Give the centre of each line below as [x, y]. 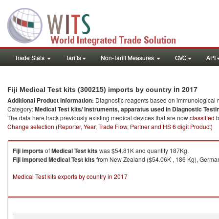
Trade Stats [30, 57]
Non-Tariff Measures [128, 57]
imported [34, 159]
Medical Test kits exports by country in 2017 [70, 176]
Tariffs [73, 57]
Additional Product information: [51, 100]
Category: [21, 109]
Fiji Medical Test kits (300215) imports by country [90, 89]
